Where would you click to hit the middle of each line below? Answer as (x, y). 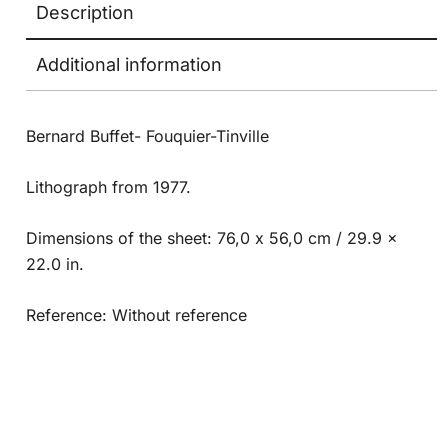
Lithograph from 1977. (109, 187)
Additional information (129, 65)
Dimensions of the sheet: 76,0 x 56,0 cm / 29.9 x (212, 238)
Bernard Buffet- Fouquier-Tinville (148, 136)
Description (85, 13)
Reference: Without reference (137, 315)
